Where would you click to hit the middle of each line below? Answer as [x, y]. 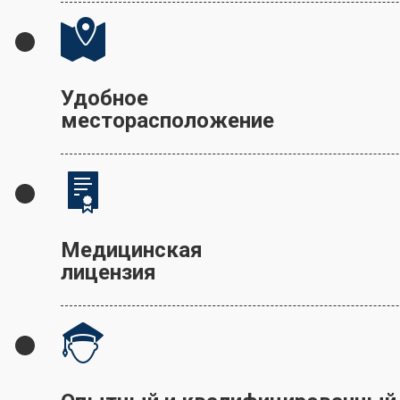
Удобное [104, 99]
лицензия [108, 273]
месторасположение [167, 121]
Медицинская [132, 250]
